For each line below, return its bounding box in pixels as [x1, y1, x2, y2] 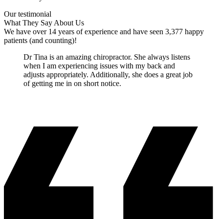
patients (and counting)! [4, 36, 77, 44]
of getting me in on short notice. [23, 79, 121, 88]
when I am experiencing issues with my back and [23, 61, 175, 70]
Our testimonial [4, 9, 51, 18]
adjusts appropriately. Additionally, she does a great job [23, 70, 193, 79]
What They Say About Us [4, 18, 84, 27]
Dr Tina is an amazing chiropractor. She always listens [23, 52, 190, 61]
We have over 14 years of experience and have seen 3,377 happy [4, 27, 204, 36]
